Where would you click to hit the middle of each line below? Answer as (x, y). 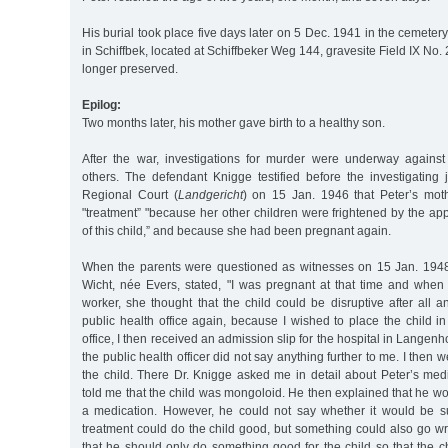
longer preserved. (130, 68)
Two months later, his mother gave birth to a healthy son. (233, 122)
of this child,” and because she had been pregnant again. (236, 230)
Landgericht (210, 194)
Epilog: (101, 104)
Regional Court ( (130, 194)
